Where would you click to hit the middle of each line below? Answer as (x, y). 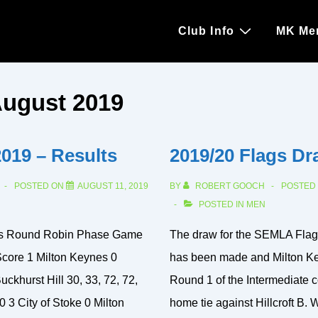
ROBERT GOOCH (230, 186)
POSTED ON (40, 186)
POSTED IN (221, 204)
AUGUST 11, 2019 (113, 186)
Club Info (206, 31)
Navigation (190, 35)
